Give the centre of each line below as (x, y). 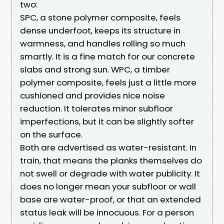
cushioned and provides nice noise (92, 95)
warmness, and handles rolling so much (103, 43)
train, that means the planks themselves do (111, 160)
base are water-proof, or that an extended (110, 199)
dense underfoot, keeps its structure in (100, 30)
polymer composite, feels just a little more (108, 82)
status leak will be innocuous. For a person (107, 212)
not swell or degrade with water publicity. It (110, 173)
